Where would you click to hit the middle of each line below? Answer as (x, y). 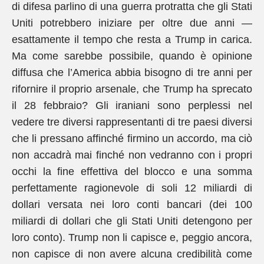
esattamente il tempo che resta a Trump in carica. (132, 39)
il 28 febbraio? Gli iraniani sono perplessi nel (132, 105)
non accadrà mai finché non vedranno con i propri (132, 155)
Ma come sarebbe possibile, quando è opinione (132, 56)
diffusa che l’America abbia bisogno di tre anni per (132, 72)
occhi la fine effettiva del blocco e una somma (132, 171)
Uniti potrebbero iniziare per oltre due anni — (132, 23)
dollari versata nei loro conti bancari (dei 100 (132, 204)
